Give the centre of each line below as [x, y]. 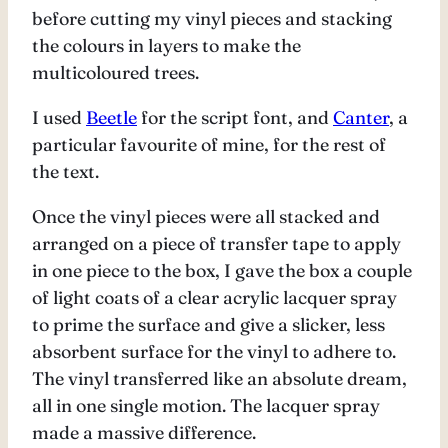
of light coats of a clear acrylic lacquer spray [214, 298]
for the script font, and [235, 118]
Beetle [111, 118]
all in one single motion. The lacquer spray [206, 406]
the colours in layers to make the [166, 46]
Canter [361, 118]
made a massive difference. [144, 433]
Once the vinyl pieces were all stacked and [206, 217]
